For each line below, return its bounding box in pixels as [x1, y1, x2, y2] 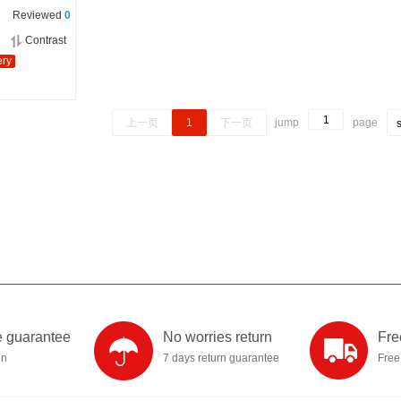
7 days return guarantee [163, 352, 279, 364]
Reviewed [13, 9, 64, 21]
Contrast [25, 34, 66, 47]
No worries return [163, 329, 272, 345]
